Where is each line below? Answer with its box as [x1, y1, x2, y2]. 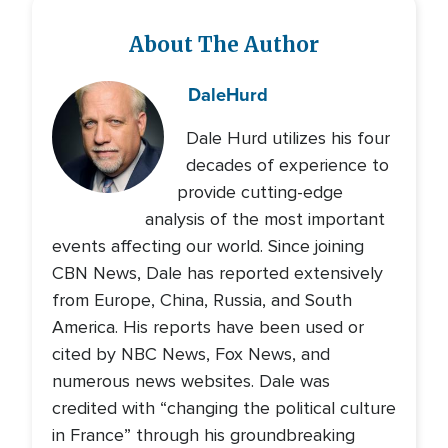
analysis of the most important [145, 208, 386, 231]
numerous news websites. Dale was [52, 370, 330, 393]
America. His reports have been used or [52, 316, 364, 339]
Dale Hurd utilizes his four [186, 127, 391, 150]
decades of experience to [185, 154, 389, 177]
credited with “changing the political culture [52, 397, 396, 420]
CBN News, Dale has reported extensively [52, 262, 383, 285]
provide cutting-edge [176, 181, 343, 204]
